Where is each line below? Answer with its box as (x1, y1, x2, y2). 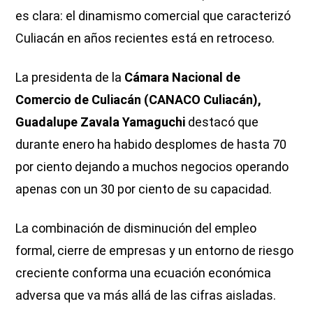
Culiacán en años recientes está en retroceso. (15, 30, 275, 45)
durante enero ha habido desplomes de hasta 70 (15, 136, 287, 152)
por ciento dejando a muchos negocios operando (15, 159, 289, 174)
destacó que (185, 114, 259, 129)
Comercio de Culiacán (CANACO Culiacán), (15, 92, 262, 107)
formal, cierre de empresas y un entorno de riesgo (15, 242, 294, 258)
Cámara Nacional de (124, 69, 241, 85)
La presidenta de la (15, 69, 125, 85)
